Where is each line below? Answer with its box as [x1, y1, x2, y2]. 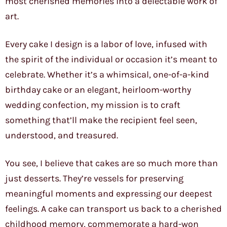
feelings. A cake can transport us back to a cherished [5, 203, 222, 215]
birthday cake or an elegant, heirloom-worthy [5, 84, 191, 96]
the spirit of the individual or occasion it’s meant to [5, 54, 217, 65]
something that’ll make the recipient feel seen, [5, 115, 197, 126]
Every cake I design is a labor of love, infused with [5, 39, 207, 50]
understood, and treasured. [5, 130, 118, 141]
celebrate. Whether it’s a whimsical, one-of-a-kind [5, 69, 209, 81]
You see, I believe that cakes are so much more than [5, 158, 218, 169]
